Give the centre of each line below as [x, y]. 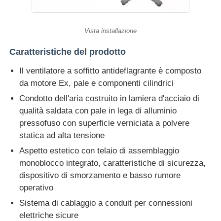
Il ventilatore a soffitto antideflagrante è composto [110, 71]
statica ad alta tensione [62, 136]
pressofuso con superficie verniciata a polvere [105, 123]
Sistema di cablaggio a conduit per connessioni [106, 203]
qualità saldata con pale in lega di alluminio [98, 111]
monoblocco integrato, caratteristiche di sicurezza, [113, 163]
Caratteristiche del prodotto [68, 52]
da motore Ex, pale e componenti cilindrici [97, 83]
